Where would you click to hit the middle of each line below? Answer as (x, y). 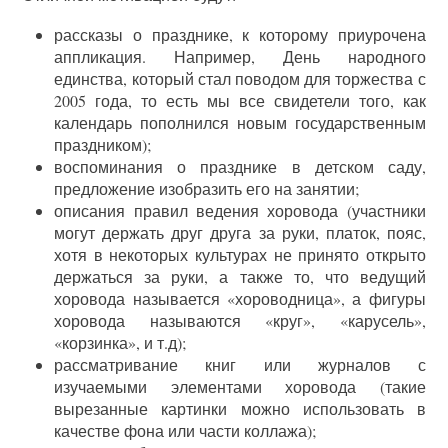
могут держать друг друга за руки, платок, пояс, (240, 232)
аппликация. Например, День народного (240, 56)
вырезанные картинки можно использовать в (240, 408)
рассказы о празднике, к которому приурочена (240, 34)
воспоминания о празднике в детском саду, (240, 166)
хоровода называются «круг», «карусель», (240, 320)
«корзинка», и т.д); (120, 342)
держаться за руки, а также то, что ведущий (240, 276)
